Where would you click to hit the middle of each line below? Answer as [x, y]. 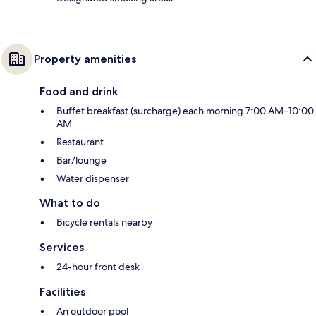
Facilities [62, 292]
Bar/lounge [81, 160]
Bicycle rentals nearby [104, 223]
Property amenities [85, 59]
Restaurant [80, 142]
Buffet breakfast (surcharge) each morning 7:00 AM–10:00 [185, 111]
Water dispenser [93, 179]
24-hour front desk [98, 267]
